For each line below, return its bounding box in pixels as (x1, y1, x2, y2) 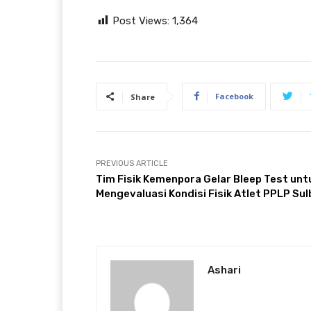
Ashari (208, 263, 241, 276)
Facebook (215, 90, 253, 101)
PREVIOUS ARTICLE (96, 158, 168, 168)
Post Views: (112, 14, 169, 27)
